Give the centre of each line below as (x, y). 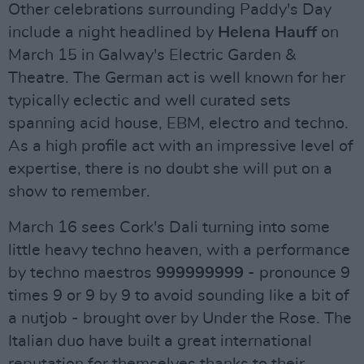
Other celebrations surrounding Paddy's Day (170, 10)
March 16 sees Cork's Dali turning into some (169, 228)
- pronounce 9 (297, 273)
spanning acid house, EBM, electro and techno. (178, 124)
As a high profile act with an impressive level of (181, 147)
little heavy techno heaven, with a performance (179, 251)
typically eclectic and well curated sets (149, 101)
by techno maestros (82, 273)
